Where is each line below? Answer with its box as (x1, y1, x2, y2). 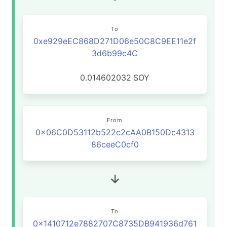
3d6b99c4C (92, 48, 138, 58)
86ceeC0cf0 (91, 139, 139, 149)
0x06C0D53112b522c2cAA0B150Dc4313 (35, 127, 195, 137)
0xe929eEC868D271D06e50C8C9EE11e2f (33, 36, 196, 46)
